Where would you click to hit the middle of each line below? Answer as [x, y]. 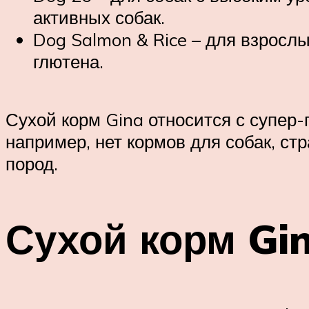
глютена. [68, 62]
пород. [32, 163]
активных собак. [99, 18]
